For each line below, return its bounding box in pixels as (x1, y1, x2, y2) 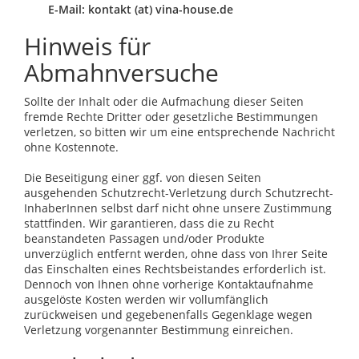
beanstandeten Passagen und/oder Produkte (24, 230, 264, 246)
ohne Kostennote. (24, 139, 122, 155)
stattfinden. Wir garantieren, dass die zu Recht (24, 215, 274, 231)
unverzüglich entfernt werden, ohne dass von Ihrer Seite (24, 245, 328, 261)
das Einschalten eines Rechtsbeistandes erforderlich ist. (24, 260, 326, 276)
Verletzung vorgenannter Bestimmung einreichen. (24, 321, 293, 337)
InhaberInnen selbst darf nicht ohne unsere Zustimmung (24, 200, 332, 216)
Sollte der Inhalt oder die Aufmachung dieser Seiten (24, 93, 304, 109)
